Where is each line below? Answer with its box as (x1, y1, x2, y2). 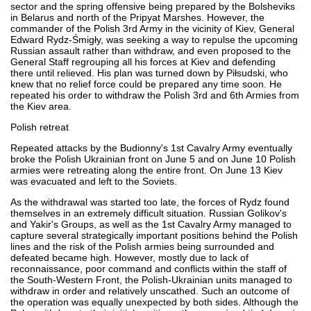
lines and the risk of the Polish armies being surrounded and (10, 240, 274, 252)
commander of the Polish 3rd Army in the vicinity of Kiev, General (10, 22, 294, 34)
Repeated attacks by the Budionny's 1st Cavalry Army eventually (10, 142, 292, 153)
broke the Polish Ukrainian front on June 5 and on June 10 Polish (10, 153, 296, 165)
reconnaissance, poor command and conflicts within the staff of (10, 262, 287, 274)
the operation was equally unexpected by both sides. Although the (10, 296, 299, 308)
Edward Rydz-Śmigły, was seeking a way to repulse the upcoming (10, 33, 298, 45)
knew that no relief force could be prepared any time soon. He (10, 78, 282, 90)
